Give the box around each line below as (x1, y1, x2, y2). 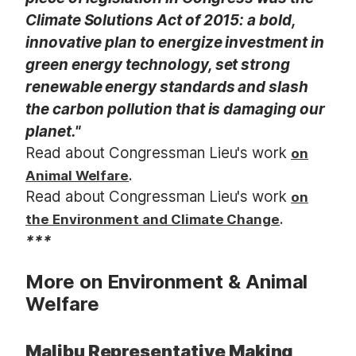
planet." (25, 122, 80, 141)
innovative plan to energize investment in (25, 33, 324, 52)
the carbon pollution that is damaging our (25, 99, 325, 118)
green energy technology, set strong (25, 55, 291, 74)
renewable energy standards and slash (25, 77, 308, 96)
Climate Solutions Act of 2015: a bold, (25, 10, 296, 29)
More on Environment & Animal (25, 270, 308, 294)
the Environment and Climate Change (25, 211, 281, 228)
